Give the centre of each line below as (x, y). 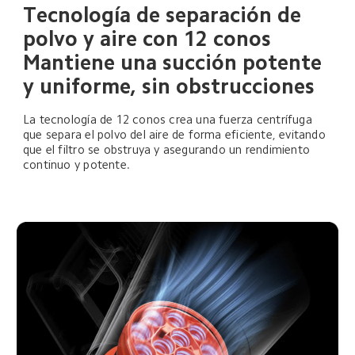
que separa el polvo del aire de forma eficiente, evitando (176, 135)
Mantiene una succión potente (176, 62)
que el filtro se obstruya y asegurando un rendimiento (168, 150)
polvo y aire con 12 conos (147, 38)
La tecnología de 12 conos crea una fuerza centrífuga (170, 120)
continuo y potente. (76, 165)
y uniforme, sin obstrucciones (169, 86)
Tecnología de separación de (165, 15)
